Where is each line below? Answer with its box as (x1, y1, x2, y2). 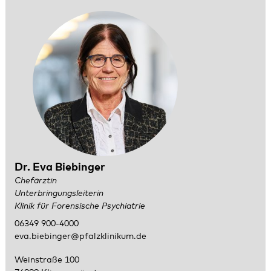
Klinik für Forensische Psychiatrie (14, 201, 145, 211)
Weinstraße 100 (14, 255, 79, 264)
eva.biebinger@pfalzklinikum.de (14, 232, 146, 241)
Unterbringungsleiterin (14, 189, 103, 198)
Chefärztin (14, 176, 57, 185)
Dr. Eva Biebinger (14, 162, 105, 173)
